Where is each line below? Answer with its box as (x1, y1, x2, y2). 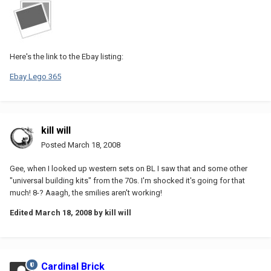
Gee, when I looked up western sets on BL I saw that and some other (10, 163, 247, 173)
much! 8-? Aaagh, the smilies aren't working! (10, 188, 162, 197)
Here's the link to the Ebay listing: (10, 51, 123, 61)
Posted (41, 140, 68, 149)
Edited (10, 207, 35, 217)
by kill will (92, 207, 131, 217)
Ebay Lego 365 (10, 71, 61, 81)
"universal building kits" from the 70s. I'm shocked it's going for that (10, 175, 245, 185)
